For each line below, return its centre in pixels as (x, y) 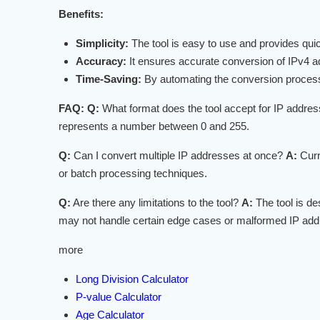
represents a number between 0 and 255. (154, 126)
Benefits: (81, 14)
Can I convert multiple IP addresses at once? (179, 156)
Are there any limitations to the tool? (156, 203)
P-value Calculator (119, 297)
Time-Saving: (109, 79)
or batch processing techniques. (133, 174)
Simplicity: (102, 44)
